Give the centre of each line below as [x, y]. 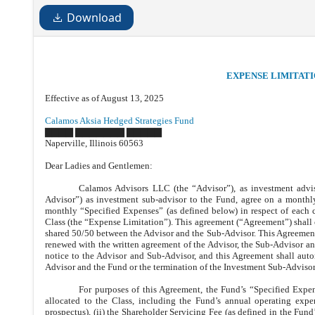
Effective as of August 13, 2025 [104, 98]
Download [94, 18]
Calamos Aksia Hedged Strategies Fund [120, 121]
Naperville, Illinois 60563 [94, 143]
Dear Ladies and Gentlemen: [99, 166]
